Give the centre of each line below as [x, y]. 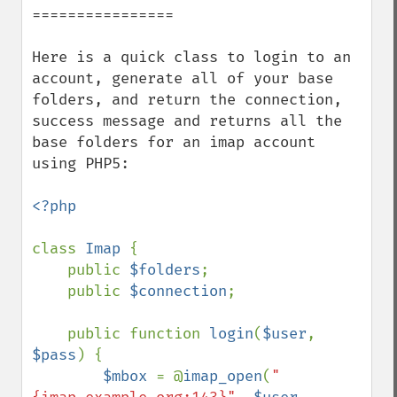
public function [138, 334]
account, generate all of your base [183, 78]
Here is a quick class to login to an [191, 57]
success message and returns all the [187, 121]
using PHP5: [81, 163]
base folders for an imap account [174, 142]
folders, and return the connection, [187, 100]
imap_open [222, 376]
